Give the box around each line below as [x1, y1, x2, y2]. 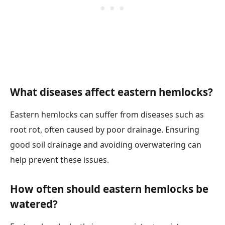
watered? [10, 196, 58, 211]
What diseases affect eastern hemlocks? [10, 84, 213, 99]
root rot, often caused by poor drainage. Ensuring [10, 124, 199, 136]
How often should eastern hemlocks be [10, 181, 208, 196]
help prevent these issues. [10, 154, 109, 166]
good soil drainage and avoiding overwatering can [10, 139, 201, 151]
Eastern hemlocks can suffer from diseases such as [10, 109, 204, 121]
